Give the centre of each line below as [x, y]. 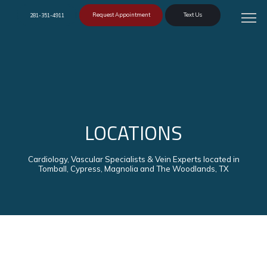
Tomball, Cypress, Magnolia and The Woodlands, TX [133, 169]
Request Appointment [121, 15]
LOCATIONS [133, 133]
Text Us [193, 15]
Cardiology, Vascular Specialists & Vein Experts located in [133, 159]
